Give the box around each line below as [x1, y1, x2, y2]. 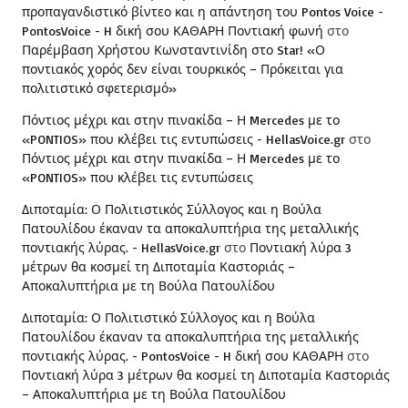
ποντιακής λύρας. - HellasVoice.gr [22, 239, 220, 255]
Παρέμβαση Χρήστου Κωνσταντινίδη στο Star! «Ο [22, 41, 325, 57]
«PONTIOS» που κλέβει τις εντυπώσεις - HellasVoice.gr [22, 130, 345, 147]
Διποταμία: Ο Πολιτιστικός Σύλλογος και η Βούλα [22, 200, 321, 217]
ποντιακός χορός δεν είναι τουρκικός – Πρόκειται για [22, 60, 343, 76]
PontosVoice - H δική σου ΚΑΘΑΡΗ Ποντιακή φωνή [22, 22, 323, 38]
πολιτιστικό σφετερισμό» [22, 79, 177, 96]
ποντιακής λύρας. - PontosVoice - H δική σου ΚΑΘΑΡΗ [22, 347, 343, 363]
